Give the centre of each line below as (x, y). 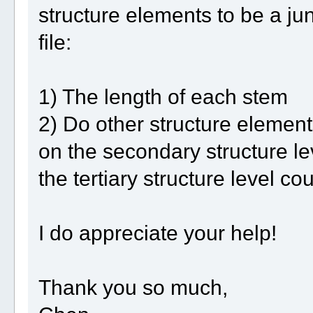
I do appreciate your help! (157, 232)
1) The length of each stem (163, 96)
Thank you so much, (133, 287)
